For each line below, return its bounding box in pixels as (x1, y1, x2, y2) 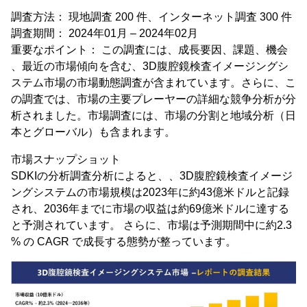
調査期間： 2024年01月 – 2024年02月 (11, 27, 198, 39)
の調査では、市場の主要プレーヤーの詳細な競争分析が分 (11, 93, 296, 105)
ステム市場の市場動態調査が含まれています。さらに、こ (11, 77, 296, 88)
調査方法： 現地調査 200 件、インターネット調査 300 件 (11, 11, 292, 23)
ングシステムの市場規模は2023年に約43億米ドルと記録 (11, 186, 289, 198)
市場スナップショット (11, 153, 121, 165)
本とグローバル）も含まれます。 (11, 126, 175, 138)
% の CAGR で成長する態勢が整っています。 (11, 236, 236, 247)
